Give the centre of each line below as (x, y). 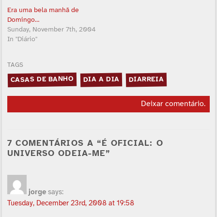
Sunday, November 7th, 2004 (51, 30)
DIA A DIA (101, 80)
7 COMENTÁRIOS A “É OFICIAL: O (85, 143)
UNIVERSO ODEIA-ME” (59, 153)
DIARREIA (146, 80)
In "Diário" (22, 40)
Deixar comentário (172, 104)
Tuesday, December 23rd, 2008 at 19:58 (70, 203)
